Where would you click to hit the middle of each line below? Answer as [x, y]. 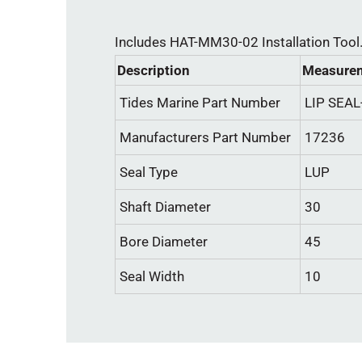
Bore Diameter [164, 242]
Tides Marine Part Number [200, 103]
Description [154, 71]
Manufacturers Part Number [205, 138]
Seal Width [152, 277]
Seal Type [149, 173]
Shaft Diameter [165, 207]
